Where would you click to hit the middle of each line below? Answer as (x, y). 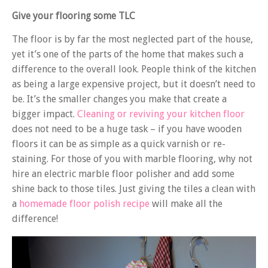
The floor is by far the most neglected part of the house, (133, 39)
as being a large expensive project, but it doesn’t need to (134, 84)
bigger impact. (45, 114)
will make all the (186, 204)
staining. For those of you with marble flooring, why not (132, 159)
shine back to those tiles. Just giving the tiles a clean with (134, 189)
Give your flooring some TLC (74, 16)
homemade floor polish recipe (84, 204)
